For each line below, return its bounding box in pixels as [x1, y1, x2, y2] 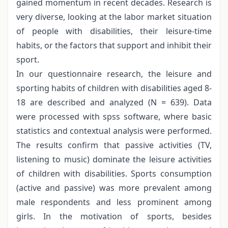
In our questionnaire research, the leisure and [16, 68, 212, 79]
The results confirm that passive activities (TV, [16, 139, 212, 151]
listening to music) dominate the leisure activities [16, 153, 212, 165]
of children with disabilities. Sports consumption [16, 167, 212, 179]
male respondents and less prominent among [16, 196, 212, 208]
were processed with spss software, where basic [16, 110, 212, 122]
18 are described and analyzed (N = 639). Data [16, 96, 212, 108]
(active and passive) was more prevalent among [16, 182, 212, 193]
